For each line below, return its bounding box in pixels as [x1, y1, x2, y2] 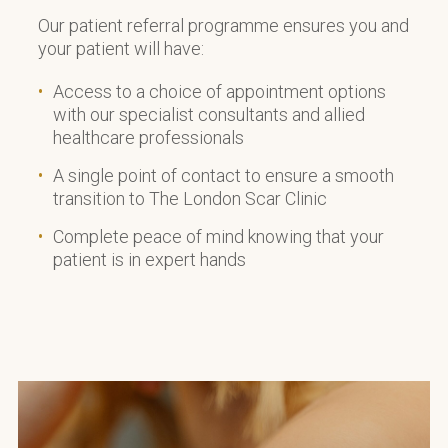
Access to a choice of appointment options [53, 80, 386, 102]
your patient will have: [38, 37, 204, 59]
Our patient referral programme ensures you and [38, 14, 409, 36]
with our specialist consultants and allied [53, 103, 365, 125]
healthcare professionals [53, 126, 244, 148]
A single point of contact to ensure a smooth [53, 164, 394, 186]
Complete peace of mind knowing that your [53, 225, 384, 247]
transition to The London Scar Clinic [53, 187, 327, 209]
